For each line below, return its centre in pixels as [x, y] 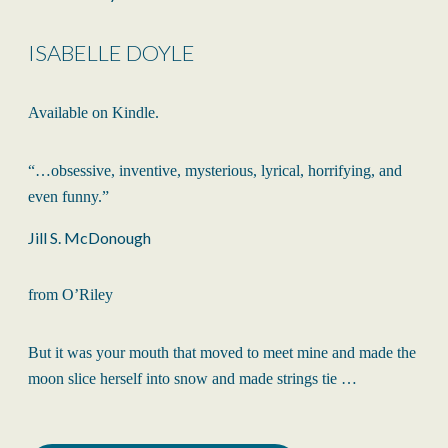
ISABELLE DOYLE [111, 53]
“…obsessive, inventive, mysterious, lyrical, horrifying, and [215, 171]
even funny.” [68, 197]
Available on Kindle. [93, 113]
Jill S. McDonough [89, 238]
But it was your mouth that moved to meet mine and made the [222, 353]
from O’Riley [70, 295]
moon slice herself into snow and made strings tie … [192, 379]
